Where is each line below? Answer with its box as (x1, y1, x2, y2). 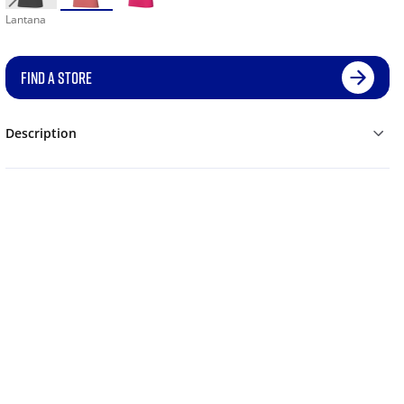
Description (5, 124, 77, 142)
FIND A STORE (20, 68, 92, 88)
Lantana (5, 12, 46, 28)
